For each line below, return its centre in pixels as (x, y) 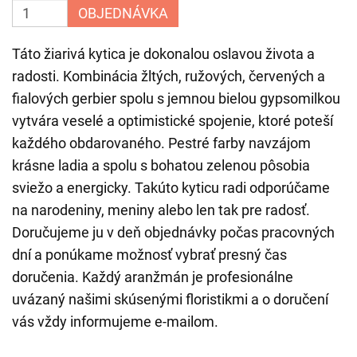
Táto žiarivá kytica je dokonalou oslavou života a (163, 54)
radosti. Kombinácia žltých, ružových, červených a (169, 76)
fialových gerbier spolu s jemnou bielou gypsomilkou (176, 98)
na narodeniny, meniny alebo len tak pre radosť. (161, 210)
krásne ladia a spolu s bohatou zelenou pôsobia (161, 165)
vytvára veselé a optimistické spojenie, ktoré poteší (173, 121)
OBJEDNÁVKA (123, 13)
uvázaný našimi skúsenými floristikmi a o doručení (170, 299)
